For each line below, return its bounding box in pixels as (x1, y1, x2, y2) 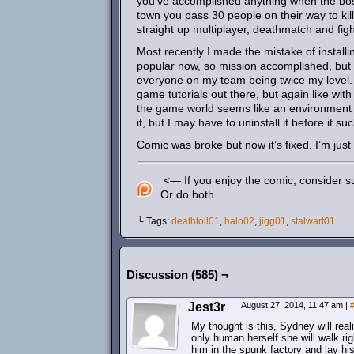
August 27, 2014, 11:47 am (241, 300, 345, 310)
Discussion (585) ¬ (126, 268, 228, 281)
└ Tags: (137, 216, 171, 227)
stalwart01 (291, 216, 335, 227)
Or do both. (160, 188, 217, 201)
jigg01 (259, 216, 286, 227)
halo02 (224, 216, 254, 227)
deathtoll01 (171, 216, 220, 227)
